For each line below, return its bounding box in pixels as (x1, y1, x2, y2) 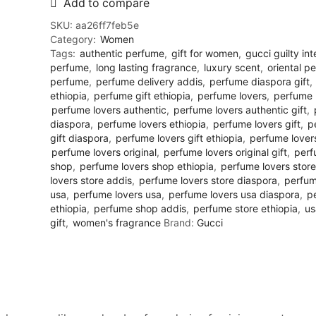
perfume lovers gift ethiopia (116, 132, 243, 145)
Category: (50, 33, 99, 46)
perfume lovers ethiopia (97, 118, 206, 130)
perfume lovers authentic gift (174, 104, 307, 116)
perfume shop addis (94, 202, 186, 215)
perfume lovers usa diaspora (169, 188, 300, 201)
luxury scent (204, 61, 260, 74)
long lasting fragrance (96, 61, 197, 74)
